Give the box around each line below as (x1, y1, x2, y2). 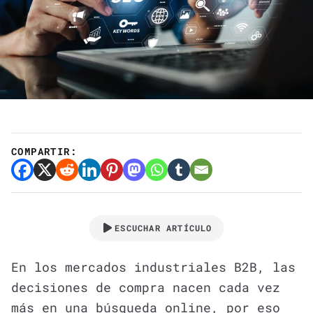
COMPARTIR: (11, 144, 77, 158)
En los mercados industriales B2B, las (11, 258, 296, 275)
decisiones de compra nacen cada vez (11, 278, 280, 296)
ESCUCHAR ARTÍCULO (115, 221, 212, 233)
